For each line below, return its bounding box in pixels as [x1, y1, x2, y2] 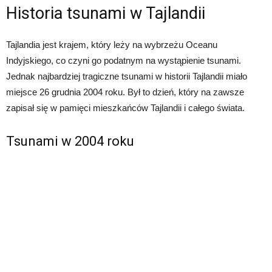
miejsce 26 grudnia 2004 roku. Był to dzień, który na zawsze [6, 87, 244, 98]
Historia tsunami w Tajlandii [6, 4, 205, 24]
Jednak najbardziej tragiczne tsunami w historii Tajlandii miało [6, 71, 247, 82]
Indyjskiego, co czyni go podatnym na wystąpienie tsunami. [6, 55, 241, 66]
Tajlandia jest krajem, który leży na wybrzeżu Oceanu [6, 39, 217, 50]
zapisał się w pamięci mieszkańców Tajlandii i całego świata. [6, 103, 245, 114]
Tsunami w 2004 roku [6, 134, 134, 149]
